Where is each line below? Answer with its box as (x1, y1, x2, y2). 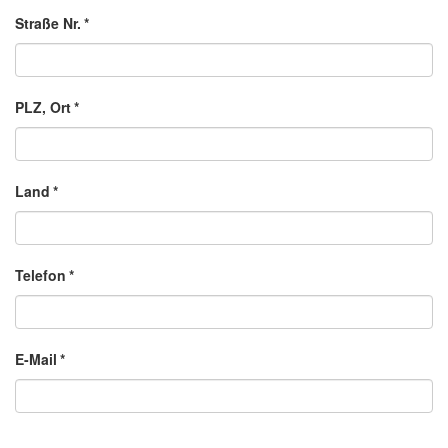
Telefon (15, 265, 66, 286)
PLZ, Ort (15, 97, 71, 118)
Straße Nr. (15, 13, 81, 34)
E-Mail (15, 349, 57, 370)
